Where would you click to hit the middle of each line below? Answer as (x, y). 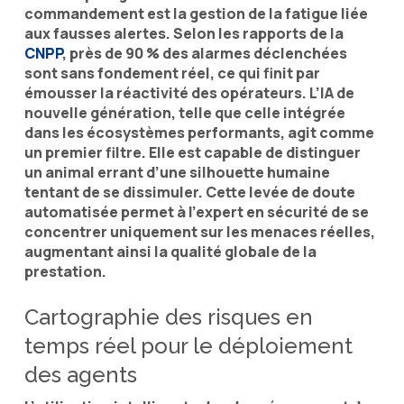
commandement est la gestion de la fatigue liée (196, 13)
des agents (80, 374)
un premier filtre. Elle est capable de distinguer (192, 152)
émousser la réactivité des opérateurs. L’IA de (189, 92)
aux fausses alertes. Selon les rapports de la (184, 33)
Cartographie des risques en (168, 317)
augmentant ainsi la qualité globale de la (170, 251)
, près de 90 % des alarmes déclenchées (204, 53)
